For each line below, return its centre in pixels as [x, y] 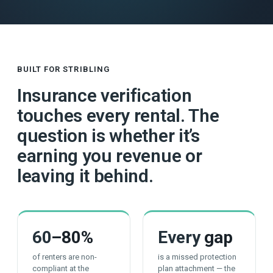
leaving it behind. [85, 176]
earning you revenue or [110, 156]
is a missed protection [197, 257]
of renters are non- [65, 257]
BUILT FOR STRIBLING [63, 69]
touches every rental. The [118, 115]
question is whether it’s [108, 136]
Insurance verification [105, 95]
